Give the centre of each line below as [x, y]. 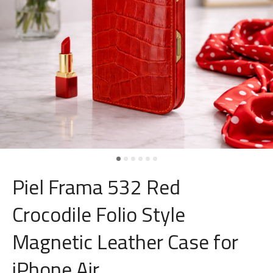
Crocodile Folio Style [99, 214]
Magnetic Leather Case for [125, 242]
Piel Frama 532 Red [96, 187]
